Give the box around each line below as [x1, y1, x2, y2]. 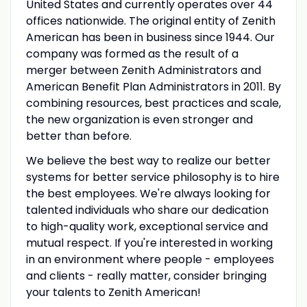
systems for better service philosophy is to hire [25, 169, 280, 185]
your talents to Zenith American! [25, 284, 201, 300]
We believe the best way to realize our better [25, 152, 271, 169]
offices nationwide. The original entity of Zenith [25, 12, 275, 29]
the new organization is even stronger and [25, 111, 253, 127]
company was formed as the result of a [25, 45, 238, 62]
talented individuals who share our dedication [25, 201, 269, 218]
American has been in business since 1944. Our [25, 29, 275, 45]
